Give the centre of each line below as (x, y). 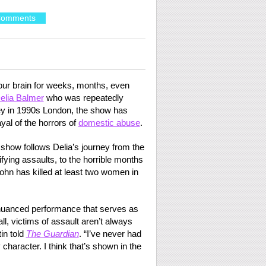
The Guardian (52, 234)
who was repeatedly (83, 98)
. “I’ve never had (110, 234)
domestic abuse (109, 123)
